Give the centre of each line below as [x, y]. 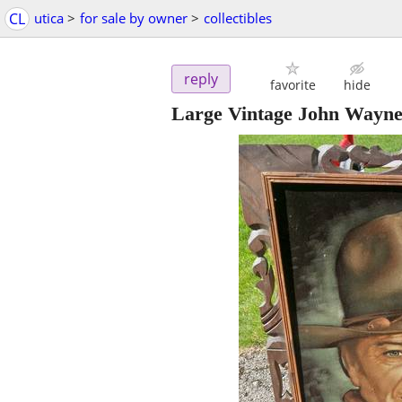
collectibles [238, 18]
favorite [293, 85]
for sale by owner [134, 18]
